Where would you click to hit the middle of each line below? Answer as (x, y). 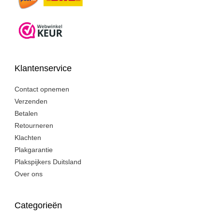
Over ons (29, 174)
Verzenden (31, 101)
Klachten (28, 138)
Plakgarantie (34, 150)
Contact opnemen (42, 89)
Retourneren (34, 126)
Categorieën (38, 205)
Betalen (26, 114)
